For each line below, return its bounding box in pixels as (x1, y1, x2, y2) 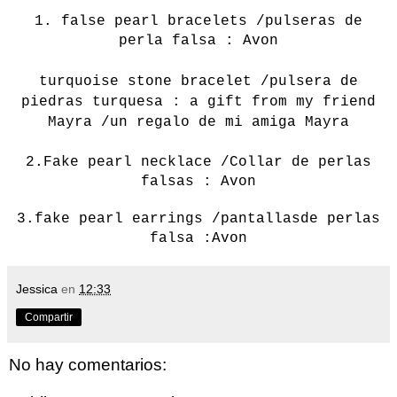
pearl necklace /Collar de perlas (88, 153, 371, 170)
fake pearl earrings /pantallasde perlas (35, 210, 380, 227)
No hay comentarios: (9, 354, 167, 374)
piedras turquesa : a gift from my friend (21, 93, 376, 110)
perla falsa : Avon (119, 32, 278, 49)
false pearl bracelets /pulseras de (61, 12, 362, 29)
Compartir (25, 310, 73, 323)
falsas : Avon (141, 173, 256, 190)
